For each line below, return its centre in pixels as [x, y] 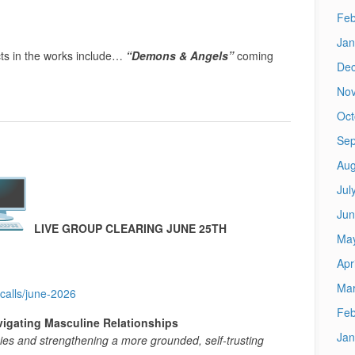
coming [255, 55]
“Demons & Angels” [181, 55]
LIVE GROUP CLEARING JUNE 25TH [130, 228]
